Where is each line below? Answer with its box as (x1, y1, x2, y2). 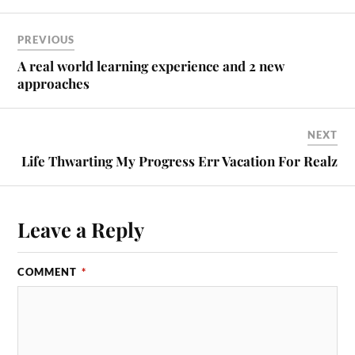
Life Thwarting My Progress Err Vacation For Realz (21, 151, 338, 170)
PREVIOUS (17, 32, 75, 46)
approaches (17, 74, 90, 92)
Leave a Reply (17, 215, 145, 242)
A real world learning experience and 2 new (17, 56, 285, 74)
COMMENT (17, 265, 81, 278)
